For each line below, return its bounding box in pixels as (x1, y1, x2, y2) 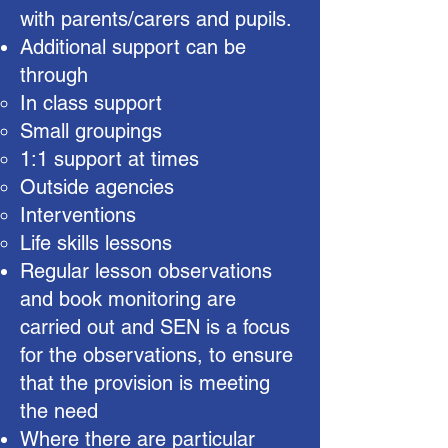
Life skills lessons (20, 231, 172, 255)
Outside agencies (20, 175, 174, 199)
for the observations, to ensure (20, 343, 293, 367)
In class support (20, 91, 162, 115)
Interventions (20, 203, 136, 227)
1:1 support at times (20, 147, 199, 171)
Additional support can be (20, 35, 246, 59)
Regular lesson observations (20, 259, 272, 283)
